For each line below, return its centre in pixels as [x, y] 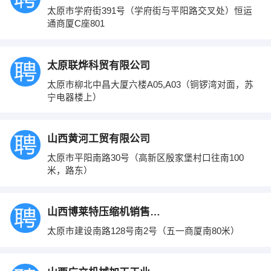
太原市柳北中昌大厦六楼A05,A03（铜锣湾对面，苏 [150, 84]
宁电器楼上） [75, 97]
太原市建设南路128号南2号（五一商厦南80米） [144, 231]
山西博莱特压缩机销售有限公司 [155, 212]
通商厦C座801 [77, 24]
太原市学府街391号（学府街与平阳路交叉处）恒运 [149, 11]
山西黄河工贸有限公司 [100, 139]
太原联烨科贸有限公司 [100, 65]
